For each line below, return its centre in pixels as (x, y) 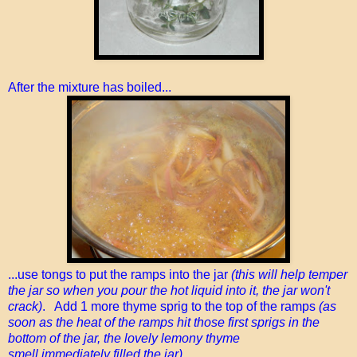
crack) (25, 306)
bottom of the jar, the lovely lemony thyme (124, 338)
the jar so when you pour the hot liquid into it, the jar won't (169, 290)
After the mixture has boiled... (90, 87)
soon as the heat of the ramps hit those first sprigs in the (164, 322)
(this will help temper (289, 274)
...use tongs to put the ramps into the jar (120, 274)
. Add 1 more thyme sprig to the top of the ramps (180, 306)
